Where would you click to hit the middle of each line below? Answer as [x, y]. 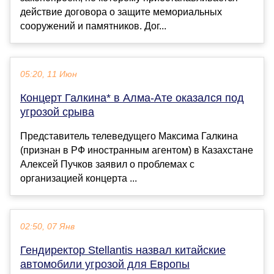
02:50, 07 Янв [47, 227]
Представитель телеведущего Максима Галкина [129, 136]
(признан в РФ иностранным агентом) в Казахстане [137, 150]
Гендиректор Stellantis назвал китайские [123, 250]
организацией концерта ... [79, 179]
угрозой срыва [57, 112]
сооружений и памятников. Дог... [93, 26]
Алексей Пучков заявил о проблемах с [107, 165]
